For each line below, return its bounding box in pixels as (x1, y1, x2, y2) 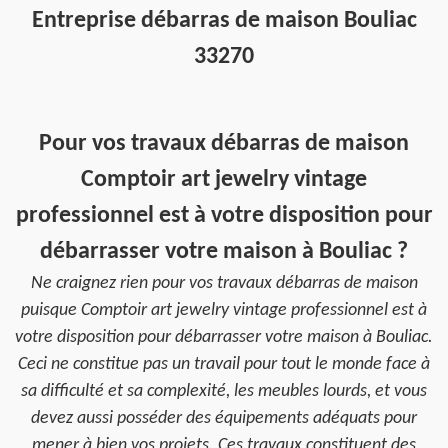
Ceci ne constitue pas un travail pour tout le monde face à (18, 355, 430, 374)
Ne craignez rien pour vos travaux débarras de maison (30, 274, 418, 293)
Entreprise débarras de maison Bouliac (31, 9, 417, 33)
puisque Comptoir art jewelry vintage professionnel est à (21, 301, 427, 320)
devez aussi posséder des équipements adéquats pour (31, 409, 417, 428)
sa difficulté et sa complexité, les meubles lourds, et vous (21, 382, 427, 401)
